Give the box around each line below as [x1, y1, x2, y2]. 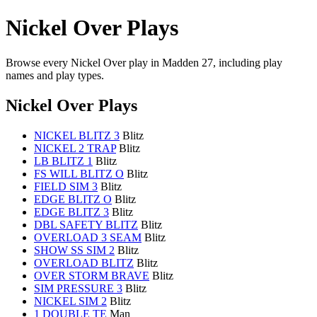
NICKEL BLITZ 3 [34, 129, 120, 142]
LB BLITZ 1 [34, 154, 93, 167]
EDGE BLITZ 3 [34, 205, 109, 218]
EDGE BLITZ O [34, 192, 112, 205]
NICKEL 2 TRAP [34, 142, 116, 154]
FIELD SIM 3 [34, 180, 98, 192]
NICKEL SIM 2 [34, 294, 107, 307]
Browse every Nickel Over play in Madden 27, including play [6, 56, 282, 69]
